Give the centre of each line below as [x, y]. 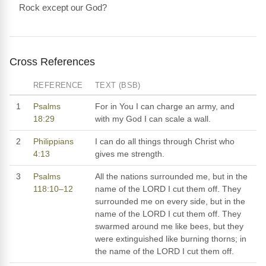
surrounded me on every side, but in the [170, 201]
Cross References [52, 61]
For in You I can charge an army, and [165, 106]
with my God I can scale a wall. [153, 118]
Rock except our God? [63, 7]
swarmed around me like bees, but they [169, 226]
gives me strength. [130, 153]
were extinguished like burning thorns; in [171, 238]
